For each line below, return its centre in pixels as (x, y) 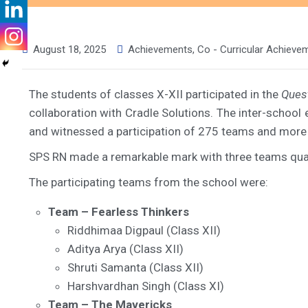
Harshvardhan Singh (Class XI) (146, 286)
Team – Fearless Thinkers (119, 212)
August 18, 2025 (69, 49)
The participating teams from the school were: (148, 183)
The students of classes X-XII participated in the (155, 95)
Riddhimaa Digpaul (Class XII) (144, 231)
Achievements (160, 49)
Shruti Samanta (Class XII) (135, 268)
